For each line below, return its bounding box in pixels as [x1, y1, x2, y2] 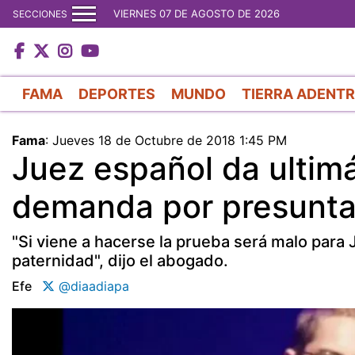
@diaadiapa [55, 277, 129, 294]
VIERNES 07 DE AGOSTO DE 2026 [113, 7, 280, 20]
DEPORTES [78, 85, 155, 102]
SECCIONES [13, 7, 67, 20]
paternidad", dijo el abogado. [12, 250, 228, 270]
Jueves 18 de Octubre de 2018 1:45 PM [52, 132, 287, 148]
